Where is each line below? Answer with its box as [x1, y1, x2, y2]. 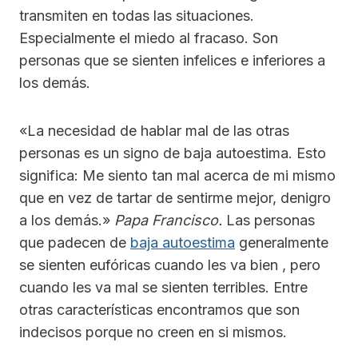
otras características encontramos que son [19, 300, 300, 318]
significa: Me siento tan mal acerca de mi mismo [19, 166, 336, 184]
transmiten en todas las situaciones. [19, 6, 254, 24]
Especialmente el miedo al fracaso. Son [19, 29, 278, 46]
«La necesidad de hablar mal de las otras [19, 121, 289, 139]
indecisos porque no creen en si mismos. [19, 323, 287, 340]
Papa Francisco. [114, 211, 226, 229]
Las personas [226, 211, 315, 229]
